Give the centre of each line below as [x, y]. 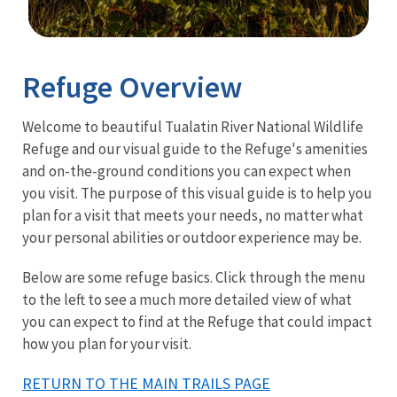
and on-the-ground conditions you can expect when [187, 171]
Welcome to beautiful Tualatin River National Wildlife [193, 126]
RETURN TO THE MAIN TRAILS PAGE [146, 383]
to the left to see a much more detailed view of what [187, 299]
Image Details [73, 51]
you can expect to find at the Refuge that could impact [197, 321]
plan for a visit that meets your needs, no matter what [193, 215]
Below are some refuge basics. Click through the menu [194, 277]
